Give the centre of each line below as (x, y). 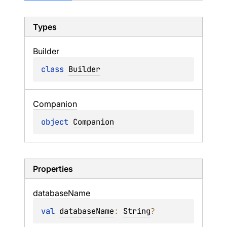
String (137, 211)
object (57, 122)
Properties (53, 169)
